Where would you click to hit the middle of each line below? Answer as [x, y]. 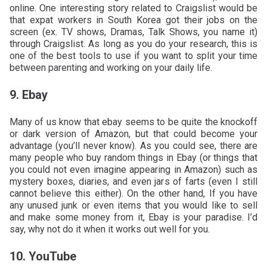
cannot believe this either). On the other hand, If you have [133, 193]
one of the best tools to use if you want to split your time [133, 55]
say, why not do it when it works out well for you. [110, 229]
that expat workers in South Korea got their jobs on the [133, 20]
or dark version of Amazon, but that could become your [133, 133]
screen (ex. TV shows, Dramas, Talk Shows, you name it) [133, 32]
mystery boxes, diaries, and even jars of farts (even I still [133, 181]
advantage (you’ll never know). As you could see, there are [133, 145]
